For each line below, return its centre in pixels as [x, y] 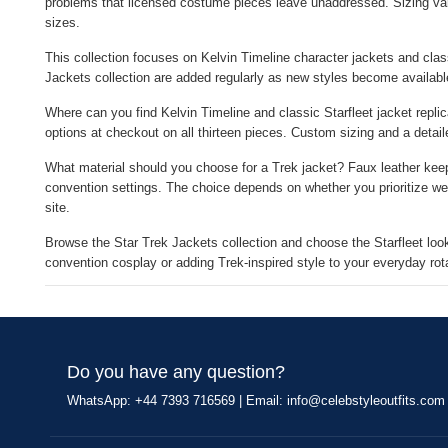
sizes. [62, 23]
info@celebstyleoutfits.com [365, 401]
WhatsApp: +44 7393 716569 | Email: [176, 401]
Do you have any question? [175, 372]
